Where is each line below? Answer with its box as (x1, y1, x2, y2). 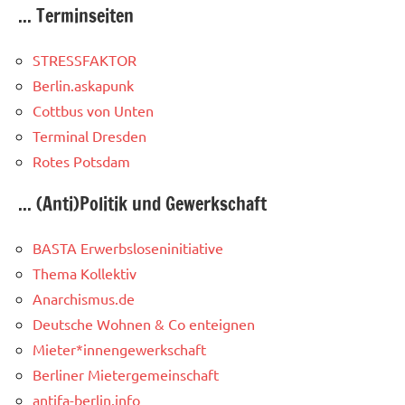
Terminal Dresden (33, 127, 146, 146)
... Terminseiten (18, 3, 134, 30)
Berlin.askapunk (33, 76, 134, 95)
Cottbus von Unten (33, 101, 154, 120)
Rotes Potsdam (33, 152, 130, 171)
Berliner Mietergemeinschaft (33, 365, 219, 384)
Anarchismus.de (33, 289, 135, 308)
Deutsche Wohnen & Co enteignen (33, 315, 255, 334)
